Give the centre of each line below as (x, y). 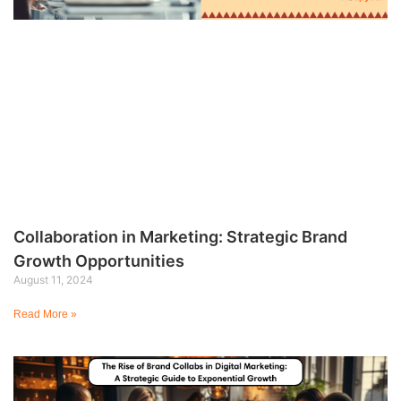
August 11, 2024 (53, 279)
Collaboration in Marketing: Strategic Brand (180, 236)
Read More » (45, 314)
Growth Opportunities (99, 260)
